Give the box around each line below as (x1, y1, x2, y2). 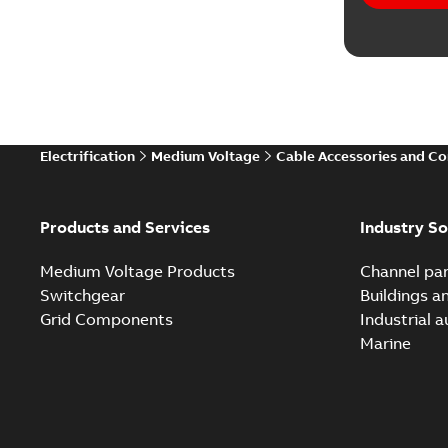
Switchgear (40, 284, 125, 305)
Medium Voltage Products (40, 260, 235, 281)
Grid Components (40, 308, 173, 329)
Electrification (40, 146, 135, 165)
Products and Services (40, 216, 210, 237)
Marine (359, 332, 411, 353)
